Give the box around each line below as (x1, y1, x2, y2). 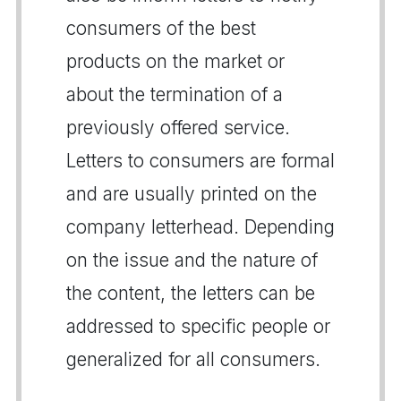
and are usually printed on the (66, 182, 317, 205)
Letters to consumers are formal (66, 149, 335, 172)
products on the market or (66, 49, 285, 73)
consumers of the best (66, 16, 256, 39)
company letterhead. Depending (66, 215, 335, 238)
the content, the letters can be (66, 281, 315, 304)
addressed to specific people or (66, 314, 330, 337)
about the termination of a (66, 82, 283, 106)
